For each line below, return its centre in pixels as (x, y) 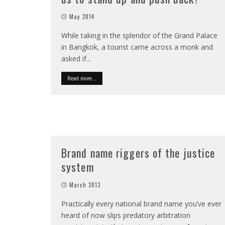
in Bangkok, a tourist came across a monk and (137, 47)
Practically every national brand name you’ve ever (141, 204)
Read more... (82, 78)
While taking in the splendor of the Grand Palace (139, 35)
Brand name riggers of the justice (138, 153)
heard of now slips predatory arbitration (126, 215)
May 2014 (82, 17)
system (78, 167)
